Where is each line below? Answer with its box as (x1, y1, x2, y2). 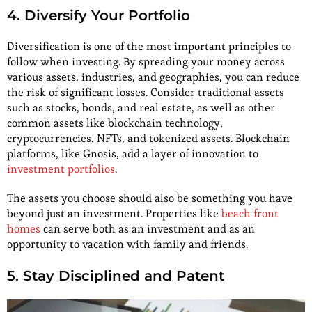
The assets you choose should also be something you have (7, 190, 292, 205)
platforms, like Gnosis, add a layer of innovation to (7, 146, 258, 161)
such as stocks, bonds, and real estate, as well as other (7, 100, 275, 115)
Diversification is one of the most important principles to (7, 38, 291, 54)
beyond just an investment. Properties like (7, 205, 221, 221)
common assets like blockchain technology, (7, 115, 223, 130)
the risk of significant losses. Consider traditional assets (7, 84, 284, 100)
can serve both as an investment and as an (40, 221, 255, 236)
